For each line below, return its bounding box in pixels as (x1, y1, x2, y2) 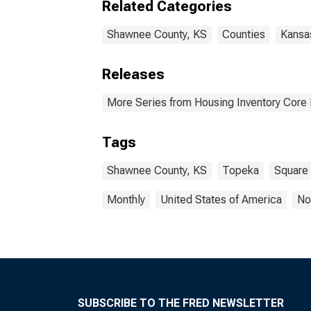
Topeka (222, 164, 259, 177)
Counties (222, 28, 265, 41)
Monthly (107, 193, 145, 206)
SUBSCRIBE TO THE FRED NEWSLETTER (78, 296, 284, 310)
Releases (102, 66, 165, 83)
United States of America (160, 193, 282, 206)
